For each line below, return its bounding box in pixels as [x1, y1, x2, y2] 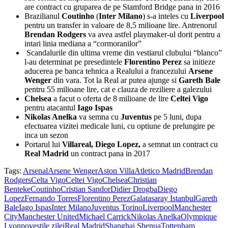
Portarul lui [24, 140, 62, 149]
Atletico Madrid [134, 166, 185, 175]
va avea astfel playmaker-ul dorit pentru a [86, 30, 220, 39]
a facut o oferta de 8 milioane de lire [51, 94, 170, 103]
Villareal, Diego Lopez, [62, 140, 140, 149]
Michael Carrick [79, 212, 131, 221]
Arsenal [23, 166, 48, 175]
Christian [128, 176, 157, 184]
